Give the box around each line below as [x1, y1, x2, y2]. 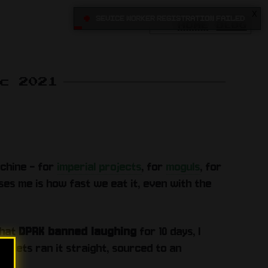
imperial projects [57, 159, 142, 174]
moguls [166, 159, 200, 174]
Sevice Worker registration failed [96, 15, 245, 22]
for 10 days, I [136, 223, 201, 239]
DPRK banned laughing [19, 223, 137, 239]
